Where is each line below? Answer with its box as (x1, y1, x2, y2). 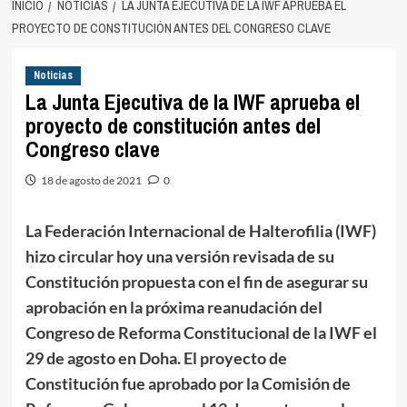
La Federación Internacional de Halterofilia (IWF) (25, 220, 376, 241)
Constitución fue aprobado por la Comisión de (25, 372, 351, 393)
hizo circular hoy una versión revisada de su (25, 245, 334, 266)
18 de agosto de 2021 (40, 173, 142, 187)
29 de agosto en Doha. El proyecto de (25, 347, 287, 368)
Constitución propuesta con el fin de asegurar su (25, 271, 368, 292)
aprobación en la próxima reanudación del (25, 296, 323, 317)
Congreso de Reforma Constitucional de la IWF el (25, 322, 377, 342)
